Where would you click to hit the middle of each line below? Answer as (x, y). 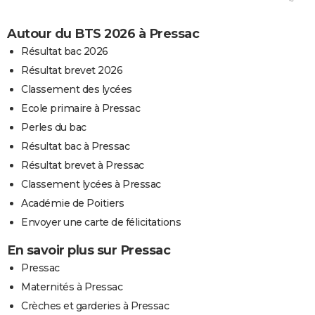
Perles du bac (54, 127)
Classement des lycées (77, 89)
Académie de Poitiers (72, 203)
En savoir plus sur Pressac (89, 250)
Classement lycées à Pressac (91, 184)
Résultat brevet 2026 (72, 70)
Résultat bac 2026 (65, 51)
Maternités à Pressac (72, 287)
